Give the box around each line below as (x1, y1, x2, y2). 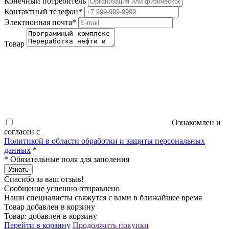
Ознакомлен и (172, 118, 221, 127)
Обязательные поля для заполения (8, 154, 129, 164)
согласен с (4, 127, 40, 136)
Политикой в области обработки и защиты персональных (4, 136, 205, 145)
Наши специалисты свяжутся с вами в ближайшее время (4, 193, 202, 202)
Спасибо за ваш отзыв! (4, 174, 84, 184)
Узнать (8, 165, 29, 173)
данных (4, 145, 31, 154)
